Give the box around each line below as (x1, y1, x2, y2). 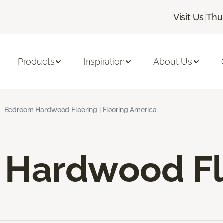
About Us (153, 56, 193, 67)
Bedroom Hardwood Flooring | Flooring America (4, 105, 157, 113)
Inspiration (83, 56, 125, 67)
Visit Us (173, 11, 204, 22)
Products (17, 56, 55, 67)
